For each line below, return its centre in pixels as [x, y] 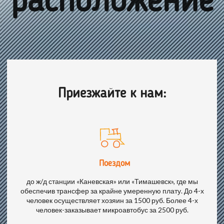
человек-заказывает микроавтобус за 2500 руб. [112, 210]
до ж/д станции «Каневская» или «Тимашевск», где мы [112, 181]
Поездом [115, 164]
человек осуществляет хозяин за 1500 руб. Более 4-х [112, 200]
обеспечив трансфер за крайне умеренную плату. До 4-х [112, 191]
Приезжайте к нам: [112, 94]
